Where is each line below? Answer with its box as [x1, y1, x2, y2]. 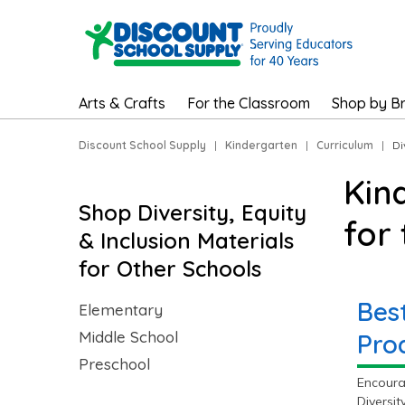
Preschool [79, 354, 150, 373]
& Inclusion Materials [79, 227, 294, 254]
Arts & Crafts [79, 94, 165, 112]
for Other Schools [79, 255, 261, 282]
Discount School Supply [79, 138, 206, 152]
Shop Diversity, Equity [79, 199, 306, 226]
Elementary [79, 300, 163, 319]
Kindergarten [225, 138, 297, 152]
